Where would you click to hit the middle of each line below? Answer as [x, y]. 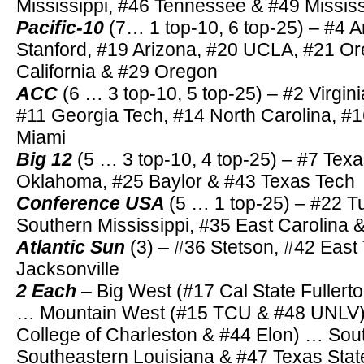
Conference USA [93, 203]
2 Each [46, 291]
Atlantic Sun [73, 247]
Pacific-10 [60, 28]
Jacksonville [68, 269]
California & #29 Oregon [117, 71]
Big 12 [47, 159]
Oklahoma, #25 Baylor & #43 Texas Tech [186, 181]
